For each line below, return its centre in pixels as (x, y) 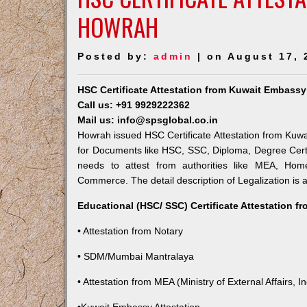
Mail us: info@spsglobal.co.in (148, 120)
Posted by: (116, 56)
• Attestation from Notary (131, 231)
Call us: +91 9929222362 (134, 105)
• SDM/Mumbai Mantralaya (136, 256)
